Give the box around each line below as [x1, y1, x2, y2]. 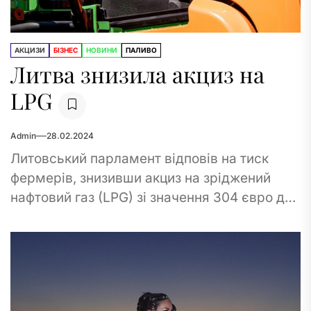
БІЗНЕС [53, 46, 78, 54]
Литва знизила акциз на [10, 59, 264, 89]
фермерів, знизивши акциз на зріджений [10, 170, 271, 186]
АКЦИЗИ [15, 46, 45, 54]
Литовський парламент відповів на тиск [10, 151, 269, 167]
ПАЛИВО [126, 46, 157, 54]
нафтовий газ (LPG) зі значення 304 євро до [10, 190, 292, 205]
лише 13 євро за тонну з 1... [10, 209, 183, 225]
